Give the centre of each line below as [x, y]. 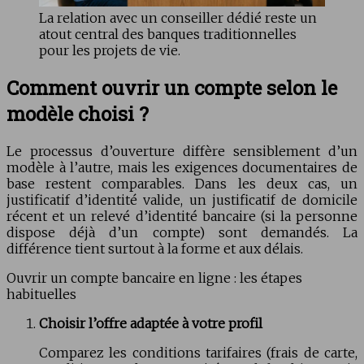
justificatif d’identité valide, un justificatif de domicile [182, 199]
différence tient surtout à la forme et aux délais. [155, 248]
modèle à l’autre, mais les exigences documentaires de [182, 167]
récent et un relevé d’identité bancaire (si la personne [182, 216]
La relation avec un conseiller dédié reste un [178, 17]
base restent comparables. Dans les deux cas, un [182, 183]
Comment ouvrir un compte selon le [172, 87]
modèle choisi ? [78, 113]
